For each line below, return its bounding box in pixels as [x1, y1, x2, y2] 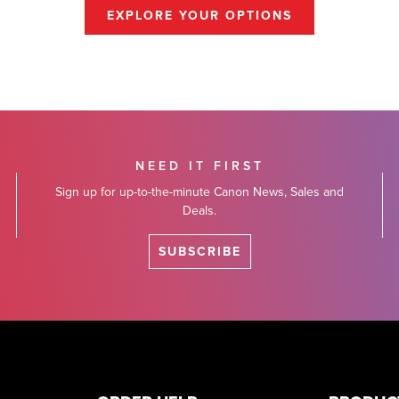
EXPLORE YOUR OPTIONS [107, 7, 292, 23]
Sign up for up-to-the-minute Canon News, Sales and [55, 183, 344, 199]
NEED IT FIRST [134, 159, 265, 173]
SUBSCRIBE [158, 243, 241, 259]
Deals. [183, 202, 216, 218]
